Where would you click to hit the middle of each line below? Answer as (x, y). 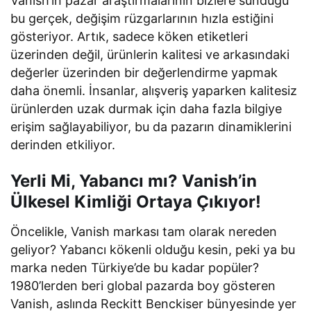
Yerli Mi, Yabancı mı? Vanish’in (134, 180)
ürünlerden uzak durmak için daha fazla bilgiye (146, 108)
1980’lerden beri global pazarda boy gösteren (143, 285)
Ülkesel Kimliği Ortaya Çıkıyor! (136, 201)
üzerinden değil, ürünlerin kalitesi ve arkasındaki (150, 54)
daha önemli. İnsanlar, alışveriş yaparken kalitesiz (154, 90)
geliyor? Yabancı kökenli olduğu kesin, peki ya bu (153, 249)
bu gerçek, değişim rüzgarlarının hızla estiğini (142, 18)
